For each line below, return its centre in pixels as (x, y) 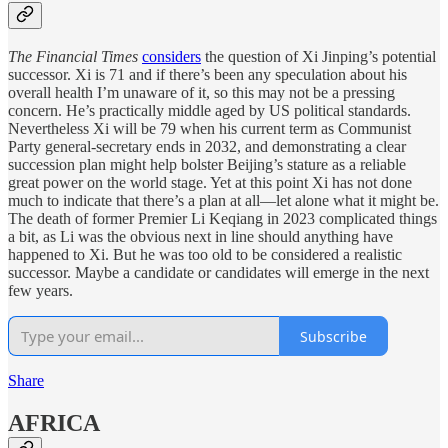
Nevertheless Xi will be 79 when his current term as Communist (209, 129)
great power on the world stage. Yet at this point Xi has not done (210, 183)
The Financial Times (73, 57)
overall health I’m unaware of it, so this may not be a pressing (201, 93)
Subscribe (333, 336)
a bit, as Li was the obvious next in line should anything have (200, 237)
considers (171, 57)
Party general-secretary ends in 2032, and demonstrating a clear (207, 147)
